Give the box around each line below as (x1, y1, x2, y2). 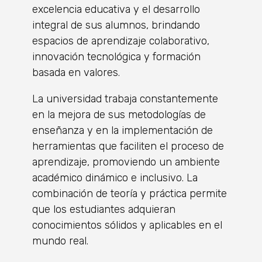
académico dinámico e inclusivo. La (32, 171, 198, 184)
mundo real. (32, 234, 88, 247)
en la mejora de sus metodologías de (32, 108, 206, 121)
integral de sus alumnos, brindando (32, 18, 200, 32)
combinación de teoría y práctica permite (32, 187, 227, 200)
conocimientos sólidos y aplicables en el (32, 218, 222, 232)
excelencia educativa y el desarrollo (32, 2, 200, 16)
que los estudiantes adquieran (32, 202, 175, 216)
